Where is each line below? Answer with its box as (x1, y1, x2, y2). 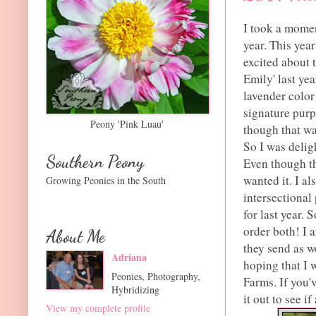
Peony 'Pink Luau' (90, 116, 164, 130)
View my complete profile (46, 300, 150, 315)
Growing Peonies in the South (46, 173, 166, 187)
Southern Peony (46, 151, 144, 172)
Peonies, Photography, (111, 269, 200, 283)
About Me (46, 226, 105, 247)
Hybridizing (111, 282, 159, 296)
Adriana (111, 249, 147, 265)
